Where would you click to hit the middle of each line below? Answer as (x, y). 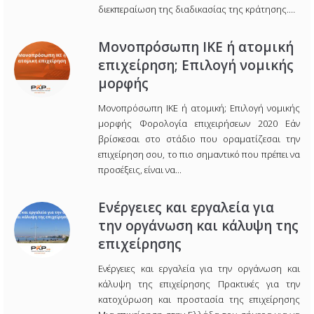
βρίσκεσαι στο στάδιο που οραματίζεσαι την (199, 139)
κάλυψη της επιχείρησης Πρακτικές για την (199, 284)
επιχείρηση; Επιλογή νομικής (196, 66)
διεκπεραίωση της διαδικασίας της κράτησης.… (197, 9)
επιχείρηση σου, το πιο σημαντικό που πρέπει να (199, 155)
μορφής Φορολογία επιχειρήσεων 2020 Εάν (199, 124)
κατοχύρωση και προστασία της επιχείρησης (199, 300)
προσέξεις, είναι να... (140, 170)
